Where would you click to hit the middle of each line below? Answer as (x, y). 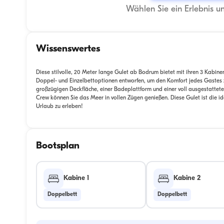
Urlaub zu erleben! (59, 106)
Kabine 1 (77, 178)
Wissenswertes (68, 49)
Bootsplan (58, 146)
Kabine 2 (187, 178)
